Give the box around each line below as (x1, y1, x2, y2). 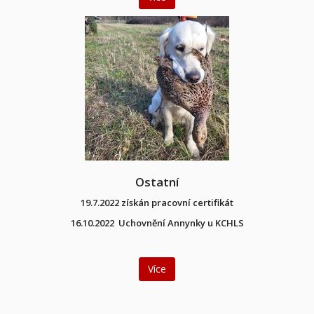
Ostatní (135, 173, 179, 190)
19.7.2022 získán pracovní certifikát (81, 196, 233, 209)
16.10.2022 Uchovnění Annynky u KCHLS (70, 216, 244, 229)
